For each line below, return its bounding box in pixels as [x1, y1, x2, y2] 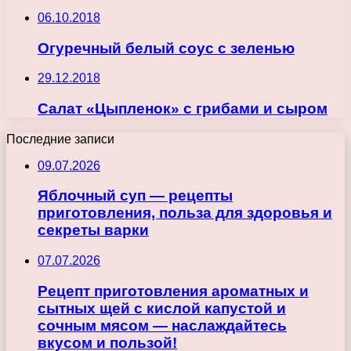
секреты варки [38, 222, 149, 239]
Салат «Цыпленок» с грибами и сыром [38, 100, 327, 117]
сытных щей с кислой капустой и [38, 299, 286, 317]
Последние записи [6, 132, 114, 146]
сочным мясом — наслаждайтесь [38, 317, 287, 334]
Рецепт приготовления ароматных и [38, 282, 309, 299]
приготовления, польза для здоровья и [38, 204, 332, 222]
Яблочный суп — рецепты [38, 187, 233, 204]
